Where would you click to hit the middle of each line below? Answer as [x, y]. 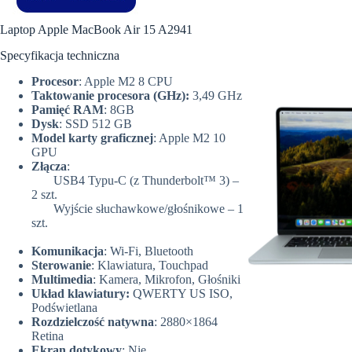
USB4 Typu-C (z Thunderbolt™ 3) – [135, 180]
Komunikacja [68, 251]
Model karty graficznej [92, 137]
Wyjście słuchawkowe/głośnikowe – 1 [137, 208]
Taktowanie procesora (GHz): [110, 95]
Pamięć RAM [68, 109]
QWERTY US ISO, [183, 293]
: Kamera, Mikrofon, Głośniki [167, 279]
